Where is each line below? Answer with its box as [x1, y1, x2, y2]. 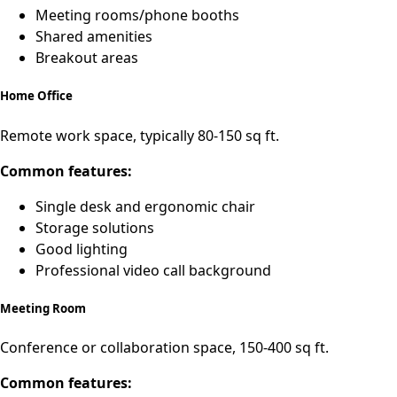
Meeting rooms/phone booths [35, 5, 239, 26]
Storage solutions [35, 217, 154, 237]
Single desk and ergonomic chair [35, 196, 255, 216]
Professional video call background [35, 260, 271, 280]
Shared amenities [35, 27, 152, 47]
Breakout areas [35, 48, 138, 68]
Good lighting [35, 238, 128, 259]
